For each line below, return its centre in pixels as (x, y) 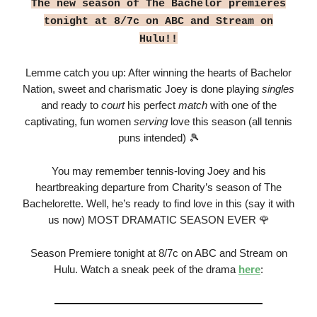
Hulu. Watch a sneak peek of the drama (146, 270)
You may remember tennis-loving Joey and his (158, 171)
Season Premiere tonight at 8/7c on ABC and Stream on (158, 253)
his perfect (151, 105)
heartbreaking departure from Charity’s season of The (158, 188)
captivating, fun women (79, 122)
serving (151, 122)
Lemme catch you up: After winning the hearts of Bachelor (158, 73)
